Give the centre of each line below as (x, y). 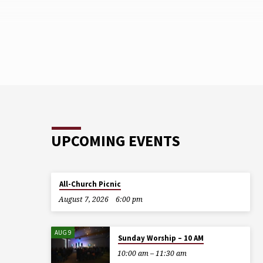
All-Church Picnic (90, 184)
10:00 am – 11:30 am (152, 253)
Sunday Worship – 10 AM (161, 238)
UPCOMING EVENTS (116, 141)
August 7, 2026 (83, 200)
